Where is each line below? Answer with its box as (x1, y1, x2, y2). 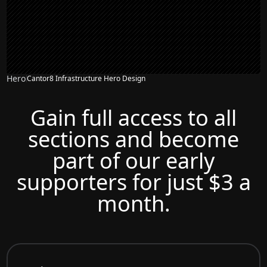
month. (97, 188, 170, 218)
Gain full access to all (30, 103, 237, 132)
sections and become (28, 124, 239, 154)
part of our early (52, 145, 215, 175)
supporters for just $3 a (16, 167, 251, 197)
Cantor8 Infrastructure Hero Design (27, 73, 146, 84)
